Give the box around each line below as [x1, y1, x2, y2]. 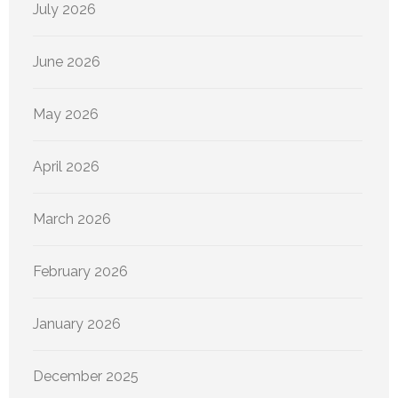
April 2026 [33, 157, 99, 175]
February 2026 [33, 262, 128, 280]
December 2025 [33, 367, 139, 385]
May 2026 [33, 105, 99, 123]
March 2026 [33, 210, 111, 227]
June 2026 [33, 52, 100, 70]
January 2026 [33, 314, 121, 332]
